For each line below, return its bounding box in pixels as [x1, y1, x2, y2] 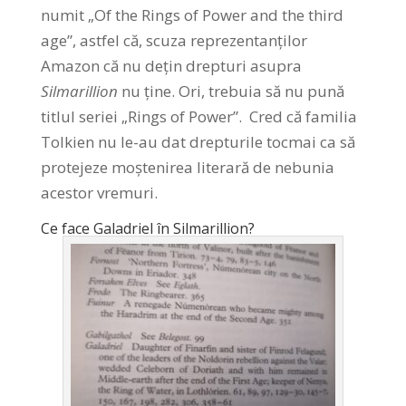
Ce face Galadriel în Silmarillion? [40, 217, 255, 238]
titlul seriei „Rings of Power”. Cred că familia [40, 105, 357, 127]
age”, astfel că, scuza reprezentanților [40, 29, 307, 51]
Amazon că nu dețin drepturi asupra [40, 54, 302, 76]
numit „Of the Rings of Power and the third [40, 4, 343, 25]
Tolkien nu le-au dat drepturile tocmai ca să [40, 130, 355, 152]
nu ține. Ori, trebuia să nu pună [117, 80, 344, 101]
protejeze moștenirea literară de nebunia [40, 156, 334, 178]
